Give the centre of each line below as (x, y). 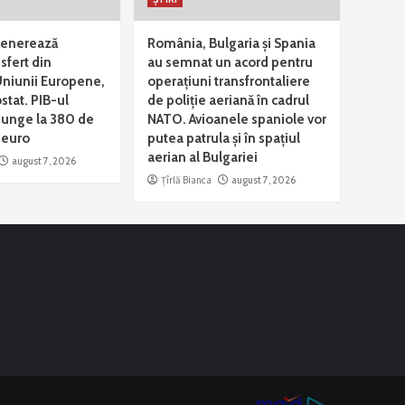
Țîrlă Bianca (186, 179)
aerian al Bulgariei (202, 157)
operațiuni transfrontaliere (229, 81)
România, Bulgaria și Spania (231, 43)
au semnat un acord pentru (230, 62)
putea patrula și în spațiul (224, 138)
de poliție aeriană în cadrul (228, 100)
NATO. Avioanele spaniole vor (237, 119)
